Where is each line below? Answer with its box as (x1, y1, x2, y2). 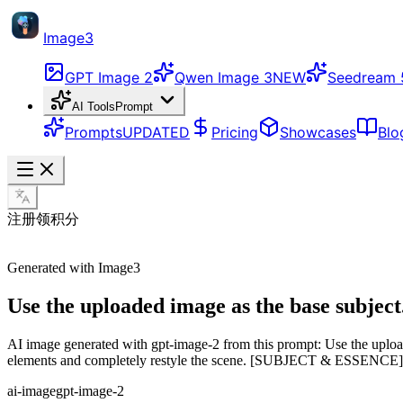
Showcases (280, 123, 356, 141)
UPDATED (122, 123, 190, 141)
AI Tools (72, 100, 115, 113)
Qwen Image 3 (175, 68, 273, 86)
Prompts (65, 123, 122, 141)
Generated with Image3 (7, 260, 140, 275)
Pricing (211, 123, 258, 141)
